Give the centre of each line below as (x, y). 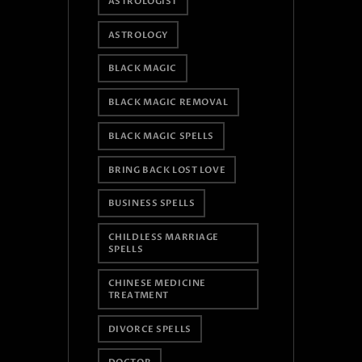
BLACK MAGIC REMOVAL (168, 103)
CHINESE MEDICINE (157, 283)
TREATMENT (138, 295)
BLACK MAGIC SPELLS (161, 136)
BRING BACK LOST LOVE (167, 170)
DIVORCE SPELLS (149, 329)
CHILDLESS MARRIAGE (163, 238)
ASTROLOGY (138, 35)
